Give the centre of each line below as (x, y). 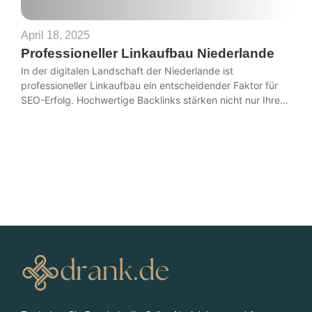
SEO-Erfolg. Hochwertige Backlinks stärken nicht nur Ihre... (155, 100)
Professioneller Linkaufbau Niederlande (148, 53)
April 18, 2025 (55, 35)
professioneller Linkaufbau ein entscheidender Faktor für (149, 85)
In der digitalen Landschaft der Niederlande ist (127, 70)
